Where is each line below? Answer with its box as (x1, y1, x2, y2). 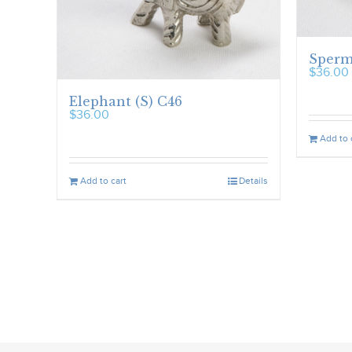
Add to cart (80, 174, 126, 186)
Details (239, 174, 268, 186)
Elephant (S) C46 (69, 93, 182, 109)
